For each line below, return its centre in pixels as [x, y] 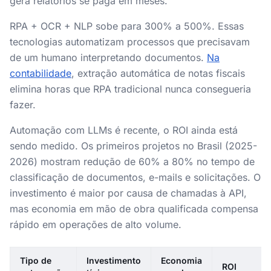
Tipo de [36, 260]
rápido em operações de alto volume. [96, 224]
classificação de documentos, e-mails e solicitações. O [135, 177]
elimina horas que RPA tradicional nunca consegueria [130, 89]
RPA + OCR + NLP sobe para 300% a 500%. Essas [127, 26]
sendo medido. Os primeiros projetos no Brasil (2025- [133, 146]
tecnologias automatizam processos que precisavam [130, 42]
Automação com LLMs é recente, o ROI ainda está [124, 130]
